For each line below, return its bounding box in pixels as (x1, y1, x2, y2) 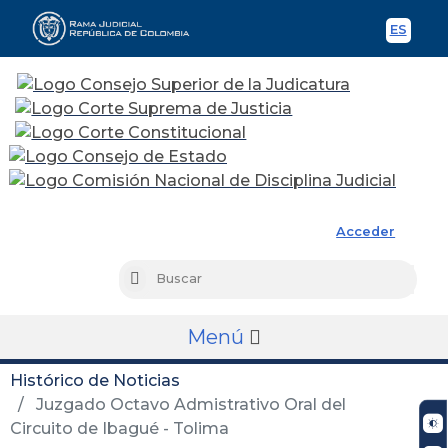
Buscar (138, 272, 185, 288)
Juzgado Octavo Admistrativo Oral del (32, 394, 346, 414)
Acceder (336, 223, 396, 239)
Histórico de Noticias (10, 370, 180, 390)
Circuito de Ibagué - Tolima (10, 418, 229, 438)
